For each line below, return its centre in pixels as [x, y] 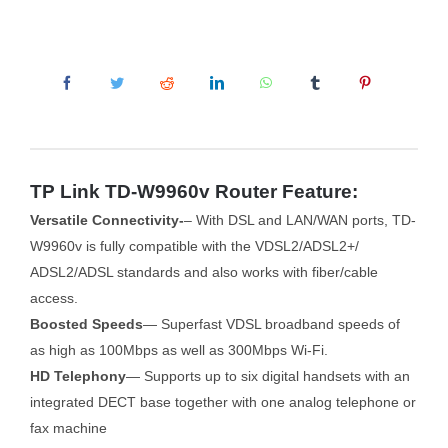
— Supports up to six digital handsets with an [267, 376]
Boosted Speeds [86, 324]
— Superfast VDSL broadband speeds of [271, 324]
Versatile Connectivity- [106, 220]
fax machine [68, 428]
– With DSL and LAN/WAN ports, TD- [299, 220]
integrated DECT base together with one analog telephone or [222, 402]
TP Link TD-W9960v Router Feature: [193, 191]
